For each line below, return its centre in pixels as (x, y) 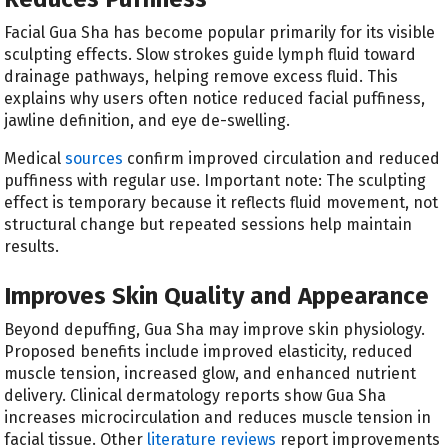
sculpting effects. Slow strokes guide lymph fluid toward (210, 55)
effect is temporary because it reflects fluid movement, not (221, 203)
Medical (35, 159)
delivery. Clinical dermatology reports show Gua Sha (195, 396)
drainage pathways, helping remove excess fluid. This (201, 77)
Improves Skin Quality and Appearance (217, 296)
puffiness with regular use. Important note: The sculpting (215, 181)
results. (32, 247)
